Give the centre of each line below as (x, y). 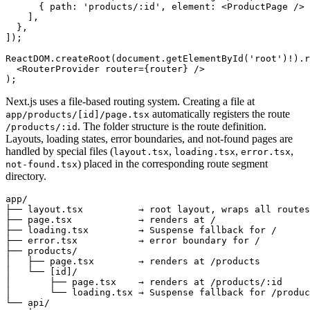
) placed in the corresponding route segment (173, 163)
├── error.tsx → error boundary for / (133, 240)
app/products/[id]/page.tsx (77, 114)
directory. (26, 176)
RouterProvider (61, 69)
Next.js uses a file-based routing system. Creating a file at (130, 101)
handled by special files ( (60, 151)
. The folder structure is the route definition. (172, 126)
